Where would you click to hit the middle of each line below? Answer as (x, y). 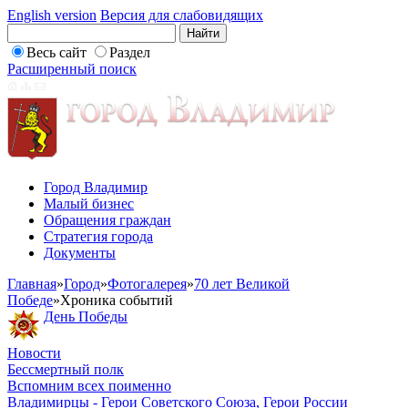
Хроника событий (117, 300)
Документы (80, 253)
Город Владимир (96, 187)
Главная (32, 284)
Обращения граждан (107, 220)
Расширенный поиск (72, 69)
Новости (34, 353)
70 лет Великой (242, 284)
